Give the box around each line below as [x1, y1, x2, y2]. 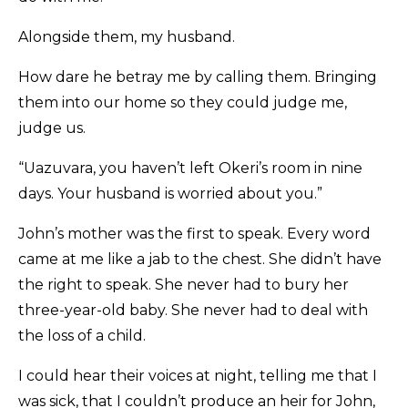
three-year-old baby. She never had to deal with [18, 301, 368, 320]
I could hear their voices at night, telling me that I [18, 367, 377, 385]
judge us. [18, 119, 86, 138]
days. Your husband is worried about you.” [18, 185, 322, 203]
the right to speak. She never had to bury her [18, 276, 349, 294]
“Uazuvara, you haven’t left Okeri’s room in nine [18, 159, 362, 178]
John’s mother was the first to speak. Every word [18, 225, 371, 243]
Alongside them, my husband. [18, 28, 235, 46]
